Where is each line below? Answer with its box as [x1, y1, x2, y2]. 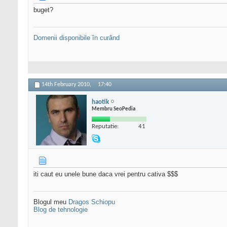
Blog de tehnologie [33, 206, 88, 214]
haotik [92, 98, 109, 105]
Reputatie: [92, 123, 119, 130]
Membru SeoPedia [92, 106, 135, 112]
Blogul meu [33, 198, 68, 206]
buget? [33, 6, 53, 14]
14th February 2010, [42, 82, 93, 88]
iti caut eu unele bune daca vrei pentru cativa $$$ [33, 170, 178, 178]
